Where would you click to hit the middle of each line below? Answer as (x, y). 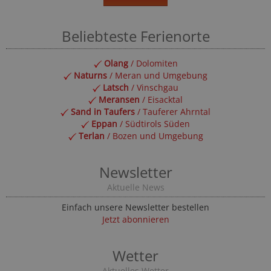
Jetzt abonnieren (135, 219)
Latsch (116, 87)
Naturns (90, 75)
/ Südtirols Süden (154, 124)
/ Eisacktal (161, 100)
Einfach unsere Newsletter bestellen (135, 207)
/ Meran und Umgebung (157, 75)
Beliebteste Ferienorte (135, 36)
